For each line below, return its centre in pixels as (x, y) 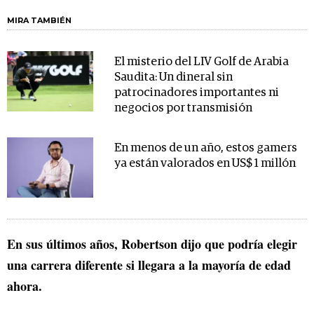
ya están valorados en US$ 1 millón (205, 164)
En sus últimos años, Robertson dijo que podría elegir (152, 244)
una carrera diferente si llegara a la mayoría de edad (149, 265)
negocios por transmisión (183, 109)
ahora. (25, 286)
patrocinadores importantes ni (196, 93)
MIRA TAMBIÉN (39, 21)
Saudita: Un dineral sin (173, 78)
